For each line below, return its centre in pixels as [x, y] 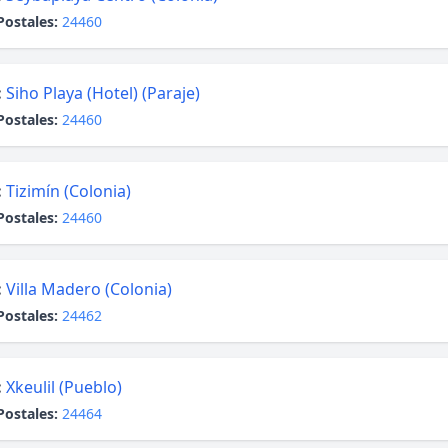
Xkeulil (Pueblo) [64, 387]
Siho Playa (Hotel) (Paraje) [103, 93]
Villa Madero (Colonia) [89, 289]
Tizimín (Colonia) [68, 191]
